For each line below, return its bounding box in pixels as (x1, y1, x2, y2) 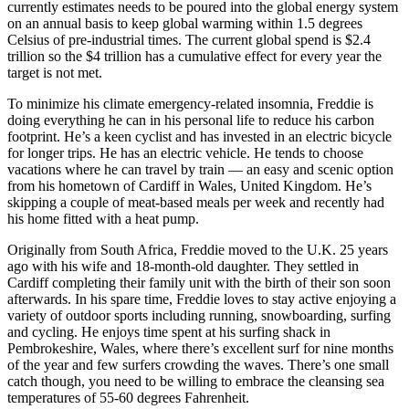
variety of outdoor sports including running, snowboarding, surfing (7, 308, 391, 323)
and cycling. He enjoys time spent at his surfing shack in (7, 324, 330, 340)
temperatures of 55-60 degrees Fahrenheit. (7, 390, 249, 405)
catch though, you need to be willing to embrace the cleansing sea (7, 373, 384, 389)
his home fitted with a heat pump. (7, 211, 199, 226)
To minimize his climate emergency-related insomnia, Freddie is (7, 96, 373, 111)
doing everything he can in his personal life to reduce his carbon (7, 112, 374, 128)
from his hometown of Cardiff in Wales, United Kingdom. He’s (7, 178, 372, 194)
